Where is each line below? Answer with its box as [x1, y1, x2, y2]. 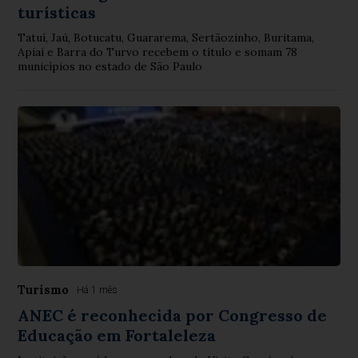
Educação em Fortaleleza [18, 324, 217, 345]
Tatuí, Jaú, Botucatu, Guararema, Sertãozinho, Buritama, [18, 30, 315, 45]
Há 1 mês [77, 284, 118, 296]
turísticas [18, 2, 97, 22]
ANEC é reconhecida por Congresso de [18, 304, 328, 325]
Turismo [18, 281, 70, 297]
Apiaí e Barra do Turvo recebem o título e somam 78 [18, 44, 298, 59]
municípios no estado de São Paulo [18, 58, 203, 74]
